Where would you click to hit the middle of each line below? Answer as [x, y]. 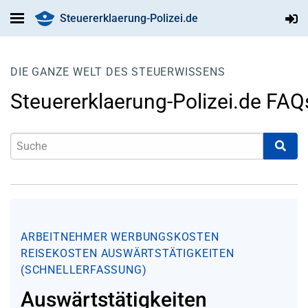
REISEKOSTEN [59, 253]
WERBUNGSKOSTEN [165, 237]
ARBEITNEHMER [64, 237]
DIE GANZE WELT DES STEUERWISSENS [118, 72]
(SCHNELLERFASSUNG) [84, 270]
